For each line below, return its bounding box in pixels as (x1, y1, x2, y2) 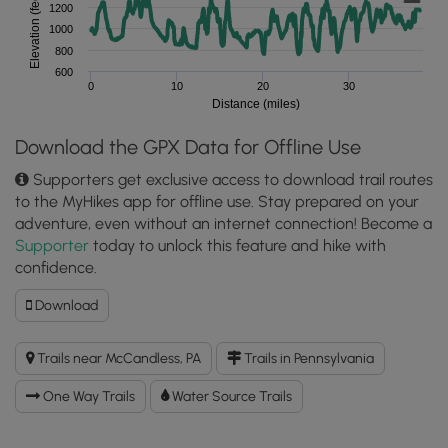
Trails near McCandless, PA (34, 349, 201, 367)
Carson (97, 337, 142, 355)
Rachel (97, 316, 139, 334)
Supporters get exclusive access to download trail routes (29, 169, 433, 189)
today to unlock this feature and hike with (89, 235, 386, 255)
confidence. (15, 257, 97, 277)
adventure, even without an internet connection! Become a (15, 213, 432, 233)
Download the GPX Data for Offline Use (15, 134, 361, 159)
